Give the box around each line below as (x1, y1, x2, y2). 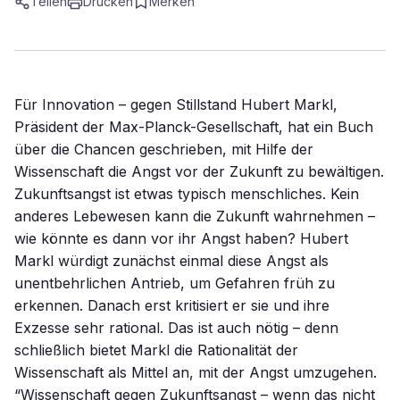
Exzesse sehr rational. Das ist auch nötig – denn (14, 319, 338, 337)
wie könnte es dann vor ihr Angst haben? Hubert (14, 229, 348, 247)
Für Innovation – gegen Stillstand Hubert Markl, (14, 96, 337, 113)
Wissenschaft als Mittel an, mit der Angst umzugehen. (14, 363, 377, 381)
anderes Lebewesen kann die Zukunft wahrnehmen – (14, 207, 375, 225)
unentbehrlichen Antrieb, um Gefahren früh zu (14, 274, 335, 292)
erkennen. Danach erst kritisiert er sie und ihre (14, 296, 329, 314)
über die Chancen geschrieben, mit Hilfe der (14, 140, 313, 158)
